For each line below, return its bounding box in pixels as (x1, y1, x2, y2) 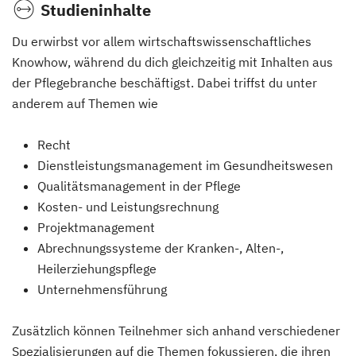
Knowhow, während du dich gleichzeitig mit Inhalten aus (12, 54, 333, 70)
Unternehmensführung (37, 281, 167, 297)
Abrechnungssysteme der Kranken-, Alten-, (37, 240, 284, 256)
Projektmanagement (37, 219, 155, 235)
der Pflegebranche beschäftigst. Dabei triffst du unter (12, 75, 317, 91)
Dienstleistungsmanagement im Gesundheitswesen (37, 157, 333, 173)
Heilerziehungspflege (37, 261, 157, 277)
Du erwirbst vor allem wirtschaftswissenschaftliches (12, 33, 311, 49)
